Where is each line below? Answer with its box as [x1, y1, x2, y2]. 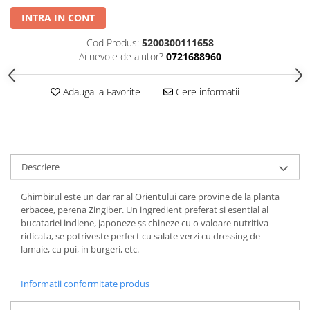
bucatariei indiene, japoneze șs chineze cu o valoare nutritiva [21, 216, 268, 229]
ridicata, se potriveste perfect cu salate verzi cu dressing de [21, 229, 260, 242]
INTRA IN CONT [21, 10, 95, 24]
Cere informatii [172, 84, 239, 98]
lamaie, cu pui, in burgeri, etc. [21, 242, 139, 255]
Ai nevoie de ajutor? [78, 49, 163, 63]
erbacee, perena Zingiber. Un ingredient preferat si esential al [21, 203, 268, 216]
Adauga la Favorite [60, 84, 140, 98]
